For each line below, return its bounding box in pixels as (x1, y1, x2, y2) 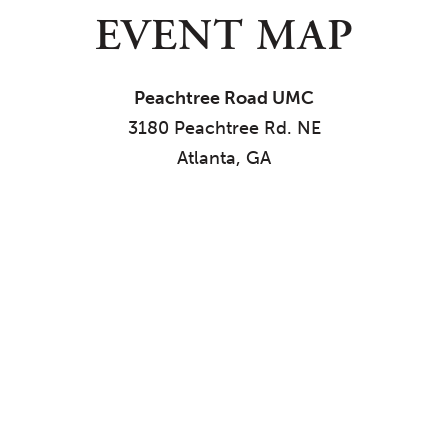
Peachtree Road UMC (134, 87, 314, 109)
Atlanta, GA (177, 147, 271, 169)
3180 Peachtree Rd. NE (127, 117, 321, 139)
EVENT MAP (94, 9, 354, 65)
